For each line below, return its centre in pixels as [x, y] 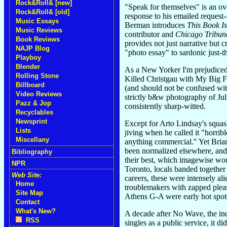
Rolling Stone [37, 76]
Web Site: [27, 175]
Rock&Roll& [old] [43, 12]
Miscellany [32, 140]
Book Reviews [38, 39]
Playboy [28, 58]
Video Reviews [39, 94]
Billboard [30, 85]
